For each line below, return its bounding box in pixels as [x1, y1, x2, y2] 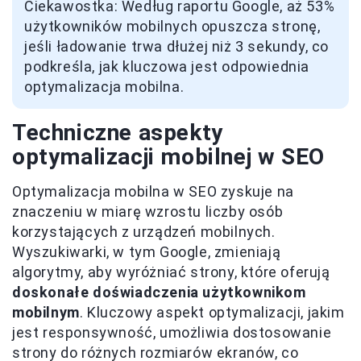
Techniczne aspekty [12, 119, 223, 147]
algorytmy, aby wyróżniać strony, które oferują [12, 263, 330, 281]
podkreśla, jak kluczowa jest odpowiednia [24, 58, 310, 76]
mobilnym [12, 304, 80, 322]
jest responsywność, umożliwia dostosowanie [12, 324, 332, 342]
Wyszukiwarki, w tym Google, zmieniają [12, 243, 281, 261]
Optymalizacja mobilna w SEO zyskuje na [12, 183, 294, 201]
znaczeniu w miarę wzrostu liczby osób [12, 203, 284, 221]
